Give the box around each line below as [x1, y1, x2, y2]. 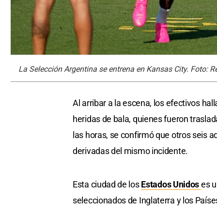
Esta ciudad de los [73, 179, 141, 190]
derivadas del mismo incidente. [73, 146, 188, 156]
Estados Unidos [141, 179, 200, 190]
